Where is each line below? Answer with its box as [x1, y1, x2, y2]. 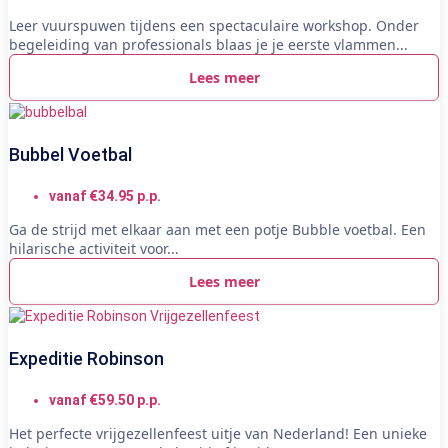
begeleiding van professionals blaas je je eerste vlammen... [9, 34, 408, 54]
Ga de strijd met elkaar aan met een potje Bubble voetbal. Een [9, 219, 426, 239]
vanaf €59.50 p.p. [49, 391, 161, 408]
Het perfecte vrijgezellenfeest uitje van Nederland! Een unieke [9, 423, 427, 443]
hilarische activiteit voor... [9, 238, 179, 258]
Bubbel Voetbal [9, 143, 132, 165]
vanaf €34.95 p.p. [49, 187, 161, 204]
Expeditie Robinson [9, 347, 164, 369]
